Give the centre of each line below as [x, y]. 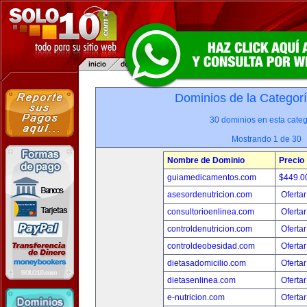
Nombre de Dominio [206, 160]
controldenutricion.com [210, 229]
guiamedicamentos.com [212, 177]
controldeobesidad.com [211, 246]
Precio [292, 160]
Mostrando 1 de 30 [267, 139]
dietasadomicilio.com [207, 263]
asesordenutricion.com [210, 195]
